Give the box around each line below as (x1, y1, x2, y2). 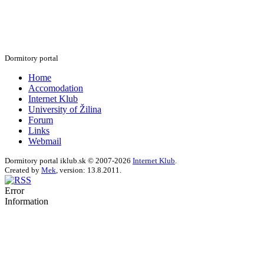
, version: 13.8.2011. (56, 165, 121, 174)
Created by (5, 165, 41, 174)
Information (5, 196, 48, 206)
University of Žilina (28, 104, 101, 114)
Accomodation (28, 82, 83, 93)
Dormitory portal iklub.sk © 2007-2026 (5, 156, 133, 165)
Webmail (28, 136, 61, 146)
